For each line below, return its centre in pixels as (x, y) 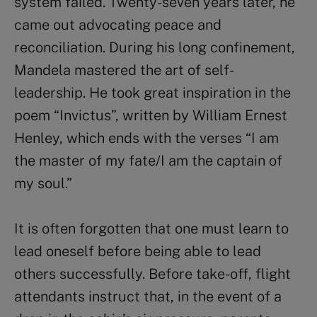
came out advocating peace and (118, 24)
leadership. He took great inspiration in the (152, 92)
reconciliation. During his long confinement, (155, 47)
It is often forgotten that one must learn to (151, 228)
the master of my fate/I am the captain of (148, 160)
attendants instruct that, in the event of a (148, 296)
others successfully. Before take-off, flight (152, 273)
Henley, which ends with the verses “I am (146, 138)
